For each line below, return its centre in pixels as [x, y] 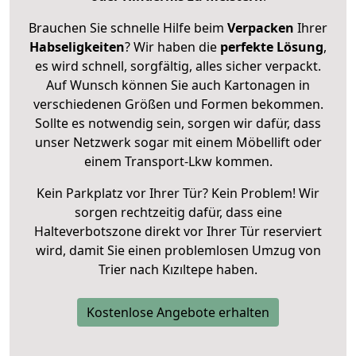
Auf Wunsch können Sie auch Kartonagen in [178, 85]
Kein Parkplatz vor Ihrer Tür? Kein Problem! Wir [178, 193]
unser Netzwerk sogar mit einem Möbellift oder [178, 142]
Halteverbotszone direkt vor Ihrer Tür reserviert [178, 231]
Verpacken [261, 27]
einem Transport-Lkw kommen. [178, 161]
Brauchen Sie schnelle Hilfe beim [128, 27]
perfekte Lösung [272, 46]
